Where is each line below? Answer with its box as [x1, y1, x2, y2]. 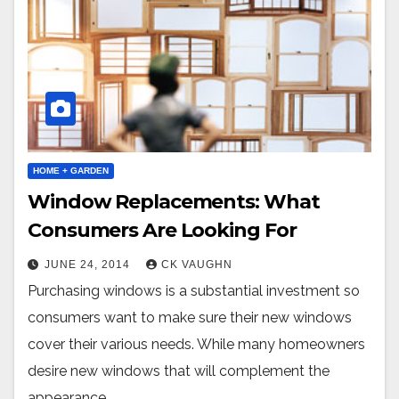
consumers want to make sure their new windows [28, 309, 352, 327]
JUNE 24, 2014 [45, 258, 134, 272]
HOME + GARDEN [33, 166, 109, 176]
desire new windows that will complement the [28, 362, 330, 380]
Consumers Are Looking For [28, 218, 297, 243]
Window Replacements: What [28, 190, 320, 215]
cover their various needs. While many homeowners [28, 336, 365, 354]
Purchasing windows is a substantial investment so [28, 282, 360, 300]
